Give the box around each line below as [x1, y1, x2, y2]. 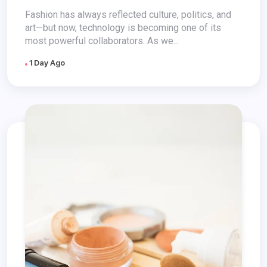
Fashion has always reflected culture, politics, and [25, 9, 231, 21]
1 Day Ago [27, 58, 65, 68]
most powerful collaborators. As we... [25, 35, 179, 47]
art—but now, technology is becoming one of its [25, 22, 221, 34]
